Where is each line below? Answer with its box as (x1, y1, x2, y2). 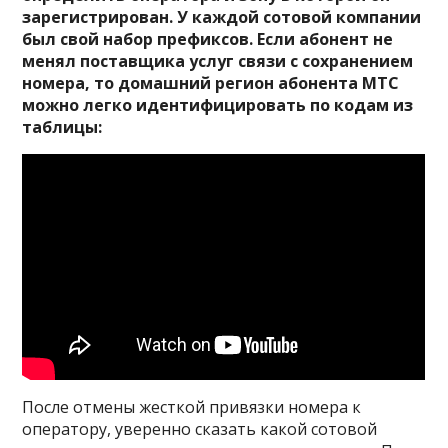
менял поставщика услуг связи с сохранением (22, 49, 414, 72)
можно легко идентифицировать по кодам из (22, 93, 414, 116)
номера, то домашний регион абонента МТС (22, 71, 400, 94)
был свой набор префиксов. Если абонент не (22, 27, 394, 50)
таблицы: (22, 115, 103, 138)
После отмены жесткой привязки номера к (22, 396, 362, 419)
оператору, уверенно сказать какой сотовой (22, 418, 378, 441)
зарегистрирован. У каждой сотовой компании (22, 5, 422, 28)
